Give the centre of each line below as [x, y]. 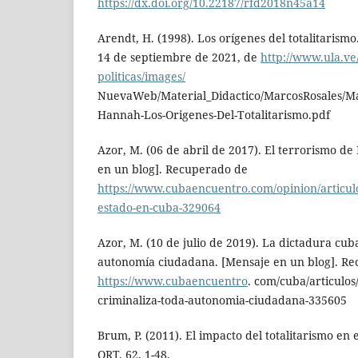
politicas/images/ [141, 76]
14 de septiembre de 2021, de [179, 57]
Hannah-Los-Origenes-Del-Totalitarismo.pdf [214, 114]
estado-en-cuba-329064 [159, 207]
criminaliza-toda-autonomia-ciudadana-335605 [222, 300]
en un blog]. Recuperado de [173, 169]
